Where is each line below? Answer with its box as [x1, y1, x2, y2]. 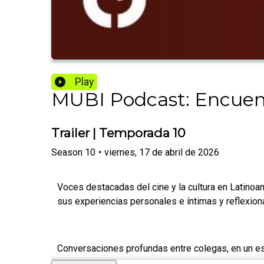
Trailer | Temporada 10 [51, 126, 186, 141]
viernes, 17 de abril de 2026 [104, 146, 219, 158]
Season [51, 146, 82, 158]
